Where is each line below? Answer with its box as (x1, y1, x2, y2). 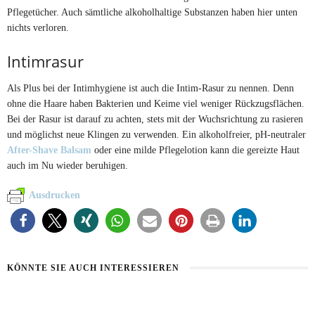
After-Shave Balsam (7, 143, 94, 155)
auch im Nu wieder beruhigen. (7, 159, 128, 171)
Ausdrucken (29, 189, 80, 200)
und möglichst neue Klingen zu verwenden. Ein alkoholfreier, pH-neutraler (7, 128, 306, 140)
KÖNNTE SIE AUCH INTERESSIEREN (7, 263, 179, 274)
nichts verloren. (7, 21, 69, 33)
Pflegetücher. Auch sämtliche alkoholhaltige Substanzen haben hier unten (7, 6, 297, 18)
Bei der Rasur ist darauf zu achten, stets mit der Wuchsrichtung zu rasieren (7, 112, 303, 124)
